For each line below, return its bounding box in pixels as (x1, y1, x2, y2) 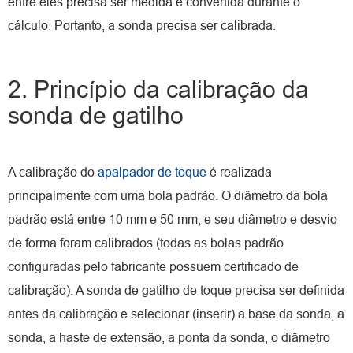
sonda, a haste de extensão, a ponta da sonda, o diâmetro (8, 330, 330, 344)
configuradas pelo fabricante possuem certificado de (8, 259, 299, 273)
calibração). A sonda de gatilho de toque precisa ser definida (8, 283, 344, 297)
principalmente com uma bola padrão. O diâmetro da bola (8, 188, 328, 203)
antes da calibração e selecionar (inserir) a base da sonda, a (8, 307, 344, 321)
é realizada (206, 165, 272, 179)
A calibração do (8, 165, 98, 179)
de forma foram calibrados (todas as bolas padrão (8, 236, 284, 250)
